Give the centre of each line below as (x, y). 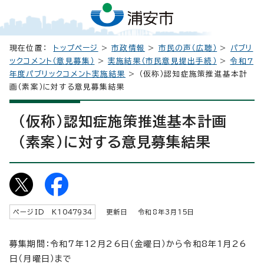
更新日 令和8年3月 (139, 212)
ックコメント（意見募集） (52, 61)
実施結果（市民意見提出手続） (162, 61)
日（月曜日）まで (41, 258)
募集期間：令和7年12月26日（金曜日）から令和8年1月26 (128, 244)
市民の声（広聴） (188, 48)
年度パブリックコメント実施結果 (67, 74)
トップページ (76, 48)
